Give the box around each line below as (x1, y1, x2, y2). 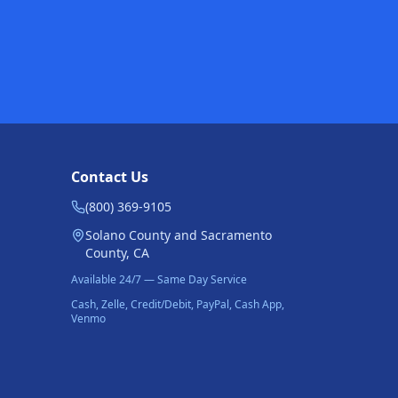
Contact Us (71, 167, 148, 187)
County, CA (85, 244, 149, 261)
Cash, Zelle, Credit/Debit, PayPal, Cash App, (71, 297, 284, 312)
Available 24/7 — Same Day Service (71, 272, 247, 287)
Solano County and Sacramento (85, 227, 272, 243)
